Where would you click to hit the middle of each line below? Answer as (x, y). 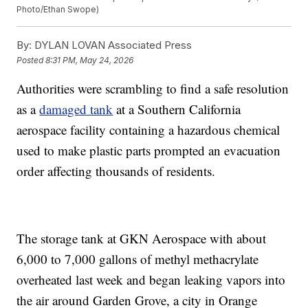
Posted (31, 60)
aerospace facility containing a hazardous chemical (148, 130)
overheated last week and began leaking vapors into (151, 280)
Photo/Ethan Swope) (58, 10)
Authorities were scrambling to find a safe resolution (153, 89)
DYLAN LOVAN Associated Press (112, 45)
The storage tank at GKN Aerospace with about (142, 239)
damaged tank (76, 109)
